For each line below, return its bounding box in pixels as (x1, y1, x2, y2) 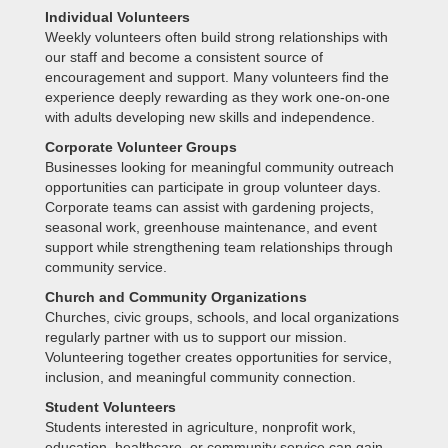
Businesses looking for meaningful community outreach (44, 159, 394, 175)
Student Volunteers (44, 399, 176, 415)
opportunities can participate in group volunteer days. (44, 179, 381, 195)
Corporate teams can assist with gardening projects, (44, 199, 374, 215)
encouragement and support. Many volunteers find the (44, 69, 389, 85)
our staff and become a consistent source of (44, 49, 323, 65)
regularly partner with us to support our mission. (44, 329, 347, 345)
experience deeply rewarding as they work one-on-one (44, 89, 390, 105)
